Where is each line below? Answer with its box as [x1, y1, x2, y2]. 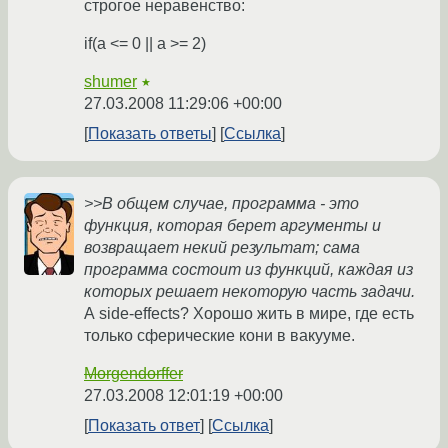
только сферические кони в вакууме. [84, 327, 355, 345]
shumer [84, 73, 137, 91]
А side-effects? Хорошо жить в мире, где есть [84, 305, 414, 323]
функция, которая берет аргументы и [84, 217, 381, 235]
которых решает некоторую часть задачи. [84, 283, 415, 301]
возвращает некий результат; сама [84, 239, 360, 257]
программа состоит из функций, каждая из [84, 261, 413, 279]
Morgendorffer [84, 365, 183, 383]
